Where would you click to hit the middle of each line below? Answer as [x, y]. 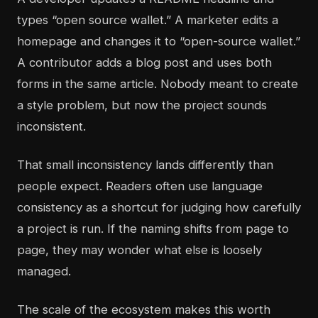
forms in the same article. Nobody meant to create [158, 84]
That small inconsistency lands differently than [145, 165]
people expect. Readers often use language [140, 186]
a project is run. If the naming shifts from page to [153, 229]
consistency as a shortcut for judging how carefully [159, 208]
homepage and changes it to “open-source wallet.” [159, 42]
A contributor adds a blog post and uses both [144, 63]
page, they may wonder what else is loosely [139, 250]
